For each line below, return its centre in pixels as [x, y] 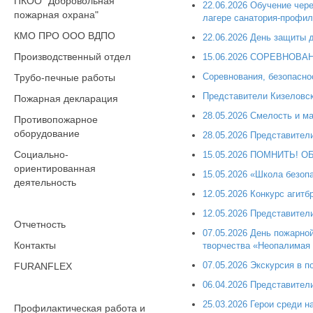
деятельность [45, 182]
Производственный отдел [72, 57]
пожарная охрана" [56, 15]
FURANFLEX [43, 266]
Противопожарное [56, 119]
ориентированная [55, 168]
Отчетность [40, 224]
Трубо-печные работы [65, 78]
